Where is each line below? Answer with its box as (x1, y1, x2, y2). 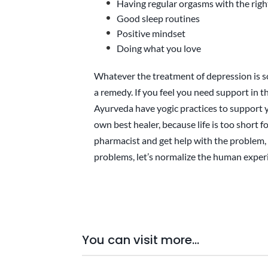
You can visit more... (82, 232, 199, 248)
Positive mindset (116, 28, 185, 39)
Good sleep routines (116, 13, 200, 24)
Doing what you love (116, 42, 201, 54)
